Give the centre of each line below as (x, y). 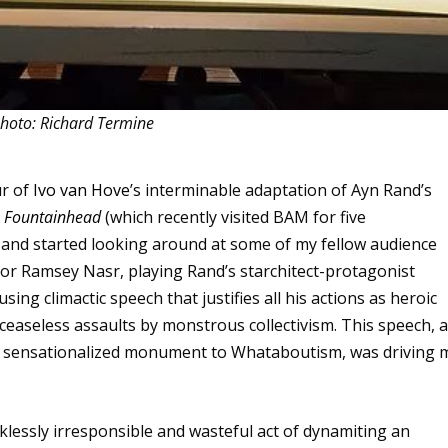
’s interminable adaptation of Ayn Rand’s (281, 189)
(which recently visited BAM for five (234, 216)
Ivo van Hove (82, 189)
